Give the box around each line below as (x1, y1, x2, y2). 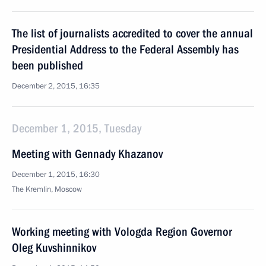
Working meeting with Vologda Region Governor (12, 224, 232, 239)
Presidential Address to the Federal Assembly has (12, 42, 239, 56)
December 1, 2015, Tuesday (12, 121, 141, 135)
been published (12, 58, 83, 72)
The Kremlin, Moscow (12, 184, 82, 195)
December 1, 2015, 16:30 (12, 169, 100, 180)
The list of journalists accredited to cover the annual (12, 26, 253, 40)
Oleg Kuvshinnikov (12, 240, 96, 255)
